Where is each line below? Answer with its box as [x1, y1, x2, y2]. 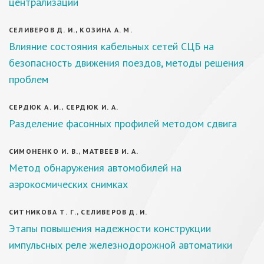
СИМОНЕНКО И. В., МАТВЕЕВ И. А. [9, 147, 138, 156]
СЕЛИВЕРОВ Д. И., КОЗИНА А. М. [9, 25, 133, 34]
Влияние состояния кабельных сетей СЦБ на [9, 39, 214, 53]
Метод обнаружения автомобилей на [9, 161, 181, 174]
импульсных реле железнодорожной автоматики [9, 238, 232, 252]
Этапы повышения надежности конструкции [9, 222, 211, 235]
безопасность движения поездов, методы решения [9, 56, 244, 70]
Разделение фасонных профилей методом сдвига [9, 117, 237, 130]
